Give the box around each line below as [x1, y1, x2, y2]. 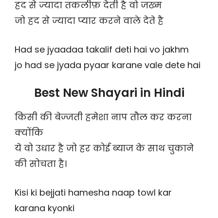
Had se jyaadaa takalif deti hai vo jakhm [15, 43, 189, 56]
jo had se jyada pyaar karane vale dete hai [15, 59, 200, 72]
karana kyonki [15, 202, 74, 215]
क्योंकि [15, 127, 43, 139]
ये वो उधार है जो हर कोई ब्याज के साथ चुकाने [15, 142, 194, 155]
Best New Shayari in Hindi [34, 85, 184, 101]
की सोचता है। [15, 158, 67, 170]
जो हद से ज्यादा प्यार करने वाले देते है [15, 15, 163, 27]
